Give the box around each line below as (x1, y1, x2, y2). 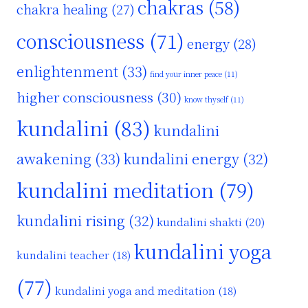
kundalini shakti (157, 214, 242, 230)
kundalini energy (123, 148, 239, 169)
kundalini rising (16, 210, 125, 231)
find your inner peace (150, 69, 222, 80)
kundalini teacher (16, 247, 109, 263)
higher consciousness (16, 87, 153, 107)
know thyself (184, 94, 228, 105)
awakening (16, 148, 91, 169)
